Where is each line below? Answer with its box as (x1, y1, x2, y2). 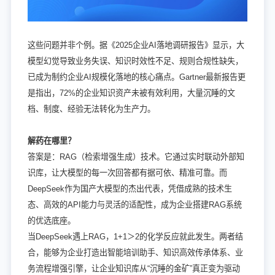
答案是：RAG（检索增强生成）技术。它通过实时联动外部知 (27, 152, 244, 161)
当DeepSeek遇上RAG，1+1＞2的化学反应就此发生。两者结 (27, 231, 243, 241)
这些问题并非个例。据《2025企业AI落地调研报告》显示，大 (27, 40, 244, 50)
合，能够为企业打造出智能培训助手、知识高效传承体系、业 (27, 247, 243, 257)
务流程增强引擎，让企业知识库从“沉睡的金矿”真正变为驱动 (27, 263, 240, 273)
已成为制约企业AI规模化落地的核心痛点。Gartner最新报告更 (27, 72, 246, 82)
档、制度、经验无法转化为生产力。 (27, 104, 155, 114)
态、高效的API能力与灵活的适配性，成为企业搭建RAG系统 (27, 199, 242, 209)
